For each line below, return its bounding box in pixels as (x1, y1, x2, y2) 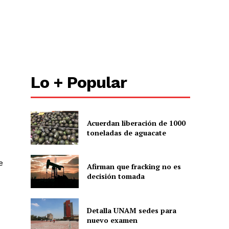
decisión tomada (86, 171, 145, 181)
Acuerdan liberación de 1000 (86, 118, 186, 128)
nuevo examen (86, 215, 138, 225)
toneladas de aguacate (86, 128, 166, 138)
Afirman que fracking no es (86, 162, 181, 172)
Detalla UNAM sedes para (86, 205, 176, 215)
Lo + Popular (31, 73, 127, 93)
